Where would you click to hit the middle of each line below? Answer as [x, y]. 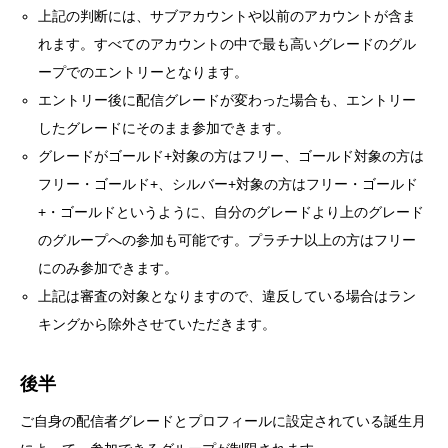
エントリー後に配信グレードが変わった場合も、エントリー [227, 99]
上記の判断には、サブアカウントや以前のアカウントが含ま [227, 15]
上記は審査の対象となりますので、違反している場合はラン [227, 295]
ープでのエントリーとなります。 [143, 71]
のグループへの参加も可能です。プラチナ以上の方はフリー [227, 239]
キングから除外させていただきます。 [157, 323]
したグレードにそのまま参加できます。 [164, 127]
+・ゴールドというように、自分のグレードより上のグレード [231, 211]
